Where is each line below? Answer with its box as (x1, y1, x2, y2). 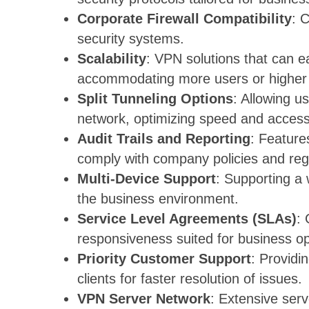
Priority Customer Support (77, 251, 251, 267)
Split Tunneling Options (77, 91, 233, 107)
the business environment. (77, 191, 239, 207)
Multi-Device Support (77, 171, 216, 187)
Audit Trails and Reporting (77, 131, 250, 147)
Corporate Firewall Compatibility (77, 11, 292, 27)
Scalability (77, 51, 146, 67)
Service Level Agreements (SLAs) (77, 211, 297, 227)
